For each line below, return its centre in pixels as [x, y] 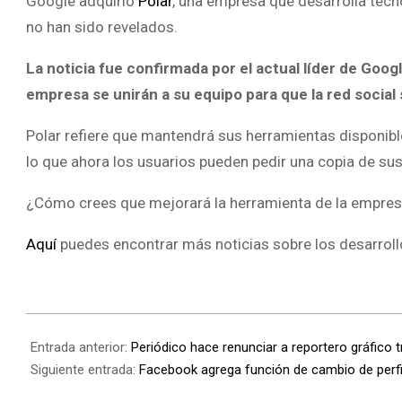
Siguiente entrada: [85, 370]
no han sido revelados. [102, 27]
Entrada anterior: [81, 348]
